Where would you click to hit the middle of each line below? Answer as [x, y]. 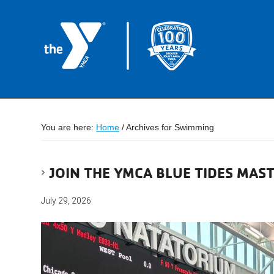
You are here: [69, 127]
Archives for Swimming [169, 127]
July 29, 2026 [66, 201]
